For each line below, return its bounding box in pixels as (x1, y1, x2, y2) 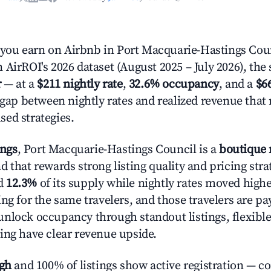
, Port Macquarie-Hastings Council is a (17, 142, 220, 157)
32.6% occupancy (128, 77, 219, 92)
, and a (218, 77, 256, 92)
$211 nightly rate (37, 77, 123, 92)
